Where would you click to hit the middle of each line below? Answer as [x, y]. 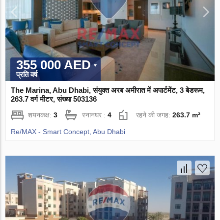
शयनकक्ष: [41, 115]
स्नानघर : [95, 115]
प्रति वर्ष [27, 74]
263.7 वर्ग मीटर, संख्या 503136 [54, 99]
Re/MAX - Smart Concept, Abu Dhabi [68, 131]
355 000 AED [54, 65]
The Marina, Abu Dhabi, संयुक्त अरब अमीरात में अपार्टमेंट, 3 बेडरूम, [108, 90]
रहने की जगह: [154, 115]
